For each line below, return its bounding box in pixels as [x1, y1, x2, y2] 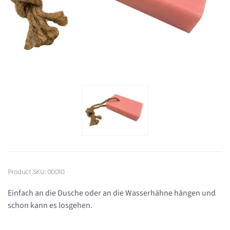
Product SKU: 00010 [8, 167, 65, 176]
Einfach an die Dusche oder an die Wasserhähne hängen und [8, 187, 216, 199]
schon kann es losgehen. [8, 199, 92, 211]
